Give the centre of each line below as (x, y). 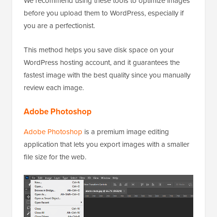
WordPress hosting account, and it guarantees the (102, 62)
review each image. (54, 87)
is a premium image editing (126, 132)
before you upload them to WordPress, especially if (104, 13)
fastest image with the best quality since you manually (107, 75)
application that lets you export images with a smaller (107, 144)
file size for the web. (55, 157)
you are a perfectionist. (59, 25)
